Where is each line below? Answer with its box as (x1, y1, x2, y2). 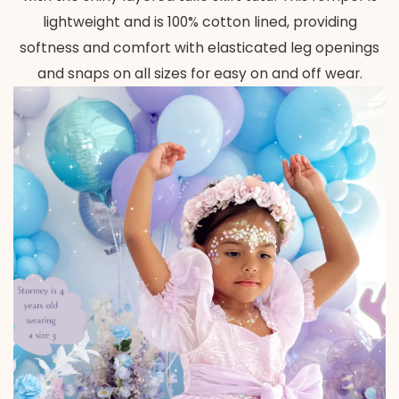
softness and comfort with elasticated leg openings (20, 37, 379, 57)
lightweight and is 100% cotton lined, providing (42, 12, 357, 31)
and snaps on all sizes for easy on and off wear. (37, 63, 362, 83)
